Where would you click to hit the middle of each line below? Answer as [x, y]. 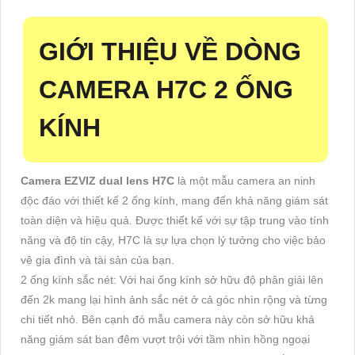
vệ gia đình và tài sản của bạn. [97, 260]
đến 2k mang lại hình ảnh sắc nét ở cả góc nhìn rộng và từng [174, 299]
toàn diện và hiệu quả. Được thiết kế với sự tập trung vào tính [175, 220]
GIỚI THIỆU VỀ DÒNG [170, 51]
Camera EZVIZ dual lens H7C [97, 180]
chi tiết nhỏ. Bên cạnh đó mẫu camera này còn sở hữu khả [168, 319]
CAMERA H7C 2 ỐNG [166, 89]
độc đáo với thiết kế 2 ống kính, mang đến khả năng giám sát [174, 200]
